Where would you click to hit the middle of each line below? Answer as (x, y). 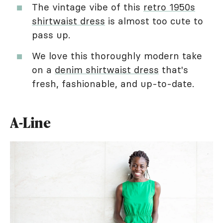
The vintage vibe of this (88, 7)
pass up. (53, 35)
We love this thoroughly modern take (117, 56)
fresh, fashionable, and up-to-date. (114, 84)
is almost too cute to (154, 21)
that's (173, 70)
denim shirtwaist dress (107, 70)
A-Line (30, 122)
